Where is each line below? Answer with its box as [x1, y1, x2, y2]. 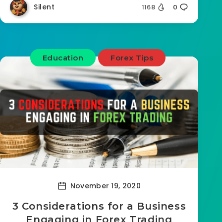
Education [42, 53, 84, 62]
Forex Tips [111, 53, 154, 62]
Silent [34, 2, 55, 12]
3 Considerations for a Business [12, 200, 186, 212]
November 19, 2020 [68, 180, 141, 191]
